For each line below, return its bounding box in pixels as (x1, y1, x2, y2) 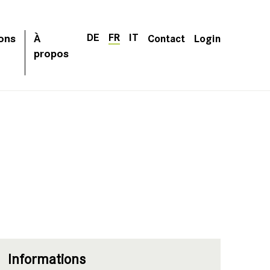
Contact (148, 30, 185, 45)
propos (34, 45, 69, 61)
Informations (7, 251, 86, 268)
